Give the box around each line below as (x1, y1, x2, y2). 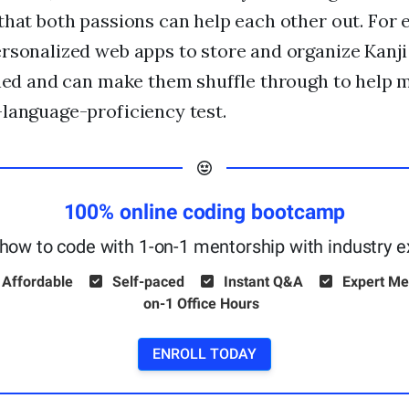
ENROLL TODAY (152, 344, 257, 362)
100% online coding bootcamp (63, 199, 346, 225)
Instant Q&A (220, 272, 307, 290)
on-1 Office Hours (143, 294, 259, 312)
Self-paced (109, 272, 188, 290)
